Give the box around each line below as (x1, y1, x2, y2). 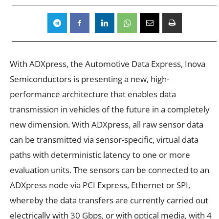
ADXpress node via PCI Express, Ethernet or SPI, (10, 179, 190, 191)
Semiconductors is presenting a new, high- (10, 73, 169, 85)
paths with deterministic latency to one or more (10, 149, 190, 160)
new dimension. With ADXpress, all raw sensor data (10, 118, 203, 130)
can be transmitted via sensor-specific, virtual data (10, 133, 198, 145)
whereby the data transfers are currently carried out (10, 194, 208, 206)
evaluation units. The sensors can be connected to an (10, 164, 209, 175)
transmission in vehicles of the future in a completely (10, 103, 210, 115)
